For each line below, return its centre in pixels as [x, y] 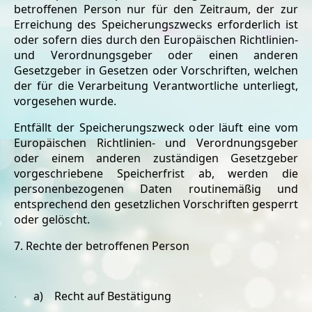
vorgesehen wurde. [65, 101]
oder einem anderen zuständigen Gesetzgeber [156, 158]
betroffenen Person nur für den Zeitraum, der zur [156, 9]
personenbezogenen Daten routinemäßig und [156, 189]
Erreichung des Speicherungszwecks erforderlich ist [156, 24]
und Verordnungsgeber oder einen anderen [156, 55]
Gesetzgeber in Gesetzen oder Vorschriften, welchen [156, 70]
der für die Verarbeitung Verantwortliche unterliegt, [156, 86]
